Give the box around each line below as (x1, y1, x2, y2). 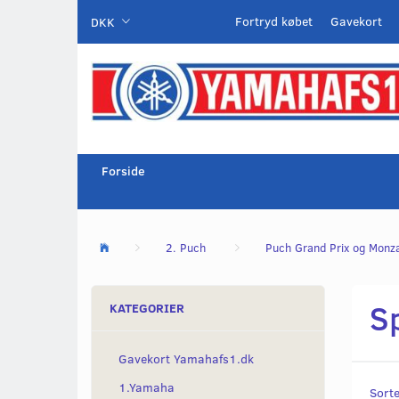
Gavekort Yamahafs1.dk (118, 350, 254, 368)
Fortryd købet (235, 12, 313, 29)
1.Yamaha (118, 379, 175, 396)
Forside (102, 162, 145, 180)
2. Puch (166, 240, 206, 256)
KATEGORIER (110, 299, 184, 317)
